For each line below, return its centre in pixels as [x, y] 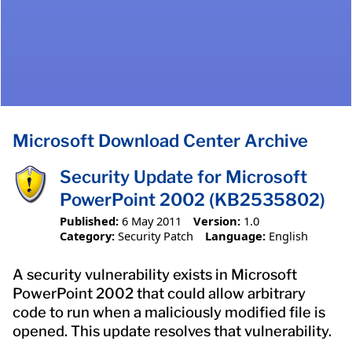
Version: [216, 220]
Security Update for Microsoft [183, 177]
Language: [235, 235]
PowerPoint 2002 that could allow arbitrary [159, 293]
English [288, 235]
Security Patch [156, 235]
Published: [89, 220]
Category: [87, 235]
